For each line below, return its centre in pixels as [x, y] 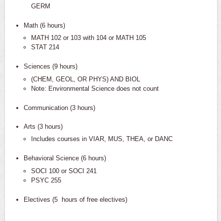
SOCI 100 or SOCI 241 [64, 171]
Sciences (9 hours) [50, 66]
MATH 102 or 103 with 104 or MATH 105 [89, 38]
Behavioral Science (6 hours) [65, 158]
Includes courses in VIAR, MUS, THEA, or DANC [102, 139]
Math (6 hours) [44, 25]
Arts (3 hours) [43, 126]
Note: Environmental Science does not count [95, 88]
